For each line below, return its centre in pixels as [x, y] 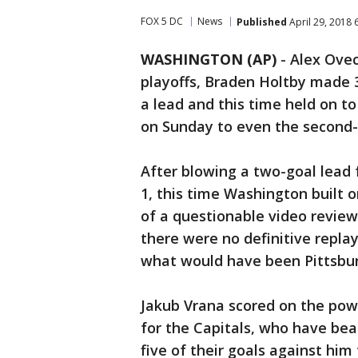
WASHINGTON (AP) [209, 59]
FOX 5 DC [162, 21]
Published [262, 22]
